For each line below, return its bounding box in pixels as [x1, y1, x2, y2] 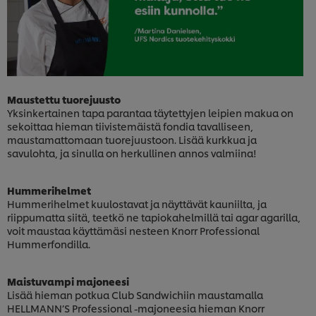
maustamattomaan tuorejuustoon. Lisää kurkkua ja [7, 132, 257, 146]
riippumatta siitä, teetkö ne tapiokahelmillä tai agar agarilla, [7, 209, 300, 224]
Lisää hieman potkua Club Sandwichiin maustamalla [7, 287, 263, 301]
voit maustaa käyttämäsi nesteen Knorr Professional [7, 223, 260, 237]
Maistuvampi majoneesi [7, 274, 129, 288]
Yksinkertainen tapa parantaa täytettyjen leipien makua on [7, 105, 293, 119]
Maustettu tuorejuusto [7, 92, 121, 106]
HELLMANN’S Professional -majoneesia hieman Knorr [7, 300, 265, 315]
